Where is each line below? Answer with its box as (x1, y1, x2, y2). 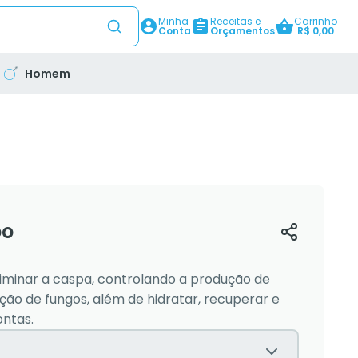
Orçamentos (210, 24, 275, 38)
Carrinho (294, 14, 337, 28)
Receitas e (210, 14, 261, 28)
